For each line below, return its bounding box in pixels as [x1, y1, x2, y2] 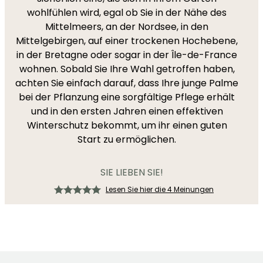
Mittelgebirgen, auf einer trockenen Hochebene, [16, 34, 238, 48]
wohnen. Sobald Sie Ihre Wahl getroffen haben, [19, 62, 235, 76]
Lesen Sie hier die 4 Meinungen [106, 184, 214, 194]
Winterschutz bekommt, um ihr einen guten [26, 119, 227, 132]
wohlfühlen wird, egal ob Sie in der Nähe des [27, 6, 227, 19]
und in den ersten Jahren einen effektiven [31, 104, 223, 118]
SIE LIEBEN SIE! [100, 166, 163, 179]
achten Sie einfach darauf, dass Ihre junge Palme [15, 76, 238, 90]
